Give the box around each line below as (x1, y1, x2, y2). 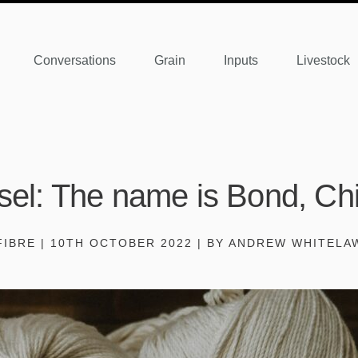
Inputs (224, 53, 258, 67)
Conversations (34, 53, 116, 67)
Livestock (296, 53, 350, 67)
